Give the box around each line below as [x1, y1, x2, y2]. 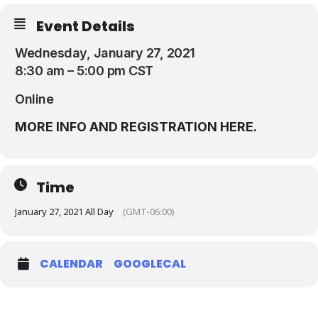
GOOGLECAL [114, 255, 186, 272]
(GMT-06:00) [123, 204, 175, 218]
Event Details [36, 16, 135, 36]
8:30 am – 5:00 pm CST [15, 63, 153, 78]
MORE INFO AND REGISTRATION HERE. [15, 119, 257, 134]
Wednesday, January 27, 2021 [15, 45, 195, 60]
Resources [14, 13, 79, 28]
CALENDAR [40, 255, 103, 272]
